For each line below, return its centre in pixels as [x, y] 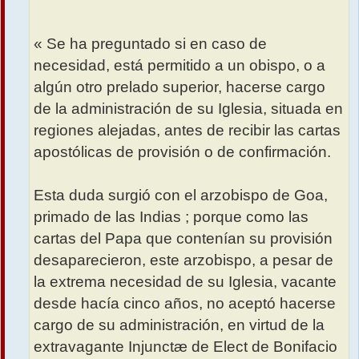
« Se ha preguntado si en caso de [150, 43]
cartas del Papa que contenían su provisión [183, 238]
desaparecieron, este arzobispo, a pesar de [184, 260]
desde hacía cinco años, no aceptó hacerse [185, 303]
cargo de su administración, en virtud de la [179, 325]
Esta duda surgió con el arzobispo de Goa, [181, 195]
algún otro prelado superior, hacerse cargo [179, 87]
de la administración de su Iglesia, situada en [188, 108]
